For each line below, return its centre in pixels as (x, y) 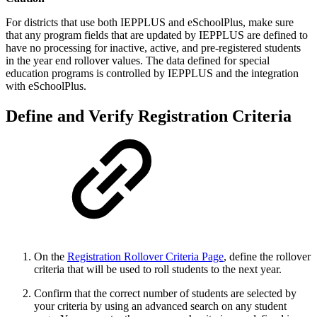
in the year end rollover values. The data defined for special (138, 61)
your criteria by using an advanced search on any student (160, 306)
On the (51, 257)
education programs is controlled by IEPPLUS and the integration (152, 74)
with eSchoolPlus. (46, 86)
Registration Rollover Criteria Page (145, 257)
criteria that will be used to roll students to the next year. (158, 270)
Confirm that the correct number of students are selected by (165, 294)
